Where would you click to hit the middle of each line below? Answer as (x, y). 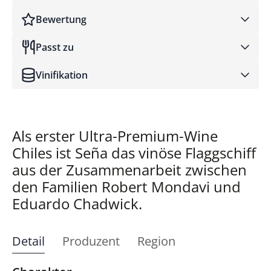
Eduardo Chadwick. (77, 204)
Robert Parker (55, 49)
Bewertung (61, 20)
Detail (28, 241)
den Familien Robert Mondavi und (126, 187)
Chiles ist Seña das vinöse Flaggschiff (134, 153)
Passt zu (55, 47)
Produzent (91, 241)
